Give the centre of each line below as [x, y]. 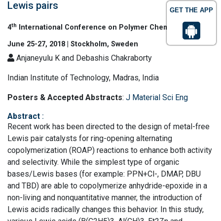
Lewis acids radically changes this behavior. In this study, [106, 209]
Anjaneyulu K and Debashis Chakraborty [83, 58]
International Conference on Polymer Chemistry [101, 27]
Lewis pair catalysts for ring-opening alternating [90, 138]
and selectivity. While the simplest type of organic [93, 162]
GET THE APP [191, 10]
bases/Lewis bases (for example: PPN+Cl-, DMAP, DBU [104, 174]
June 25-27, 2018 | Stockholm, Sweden [73, 44]
